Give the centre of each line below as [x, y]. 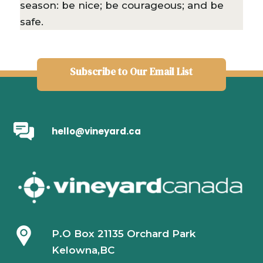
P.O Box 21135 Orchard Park [123, 233]
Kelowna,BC [83, 250]
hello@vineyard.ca [96, 131]
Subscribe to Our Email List [131, 71]
